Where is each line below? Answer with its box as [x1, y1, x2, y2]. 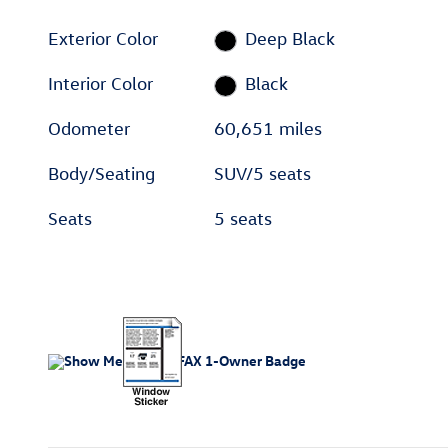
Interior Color [48, 73, 153, 95]
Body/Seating [48, 163, 155, 185]
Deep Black [244, 28, 335, 50]
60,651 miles [214, 118, 323, 140]
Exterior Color [48, 28, 158, 50]
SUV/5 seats [214, 163, 312, 185]
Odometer [48, 118, 130, 140]
